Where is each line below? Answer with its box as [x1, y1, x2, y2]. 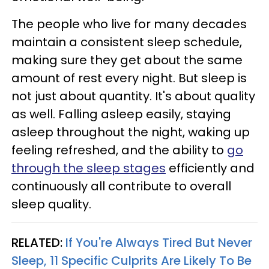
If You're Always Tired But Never [65, 234, 252, 251]
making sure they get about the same [11, 51, 243, 68]
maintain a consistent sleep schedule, [11, 33, 242, 50]
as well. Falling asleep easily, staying [11, 105, 231, 122]
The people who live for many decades [11, 15, 247, 32]
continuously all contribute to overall [11, 177, 231, 195]
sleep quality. [11, 195, 91, 213]
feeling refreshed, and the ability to [11, 141, 227, 159]
